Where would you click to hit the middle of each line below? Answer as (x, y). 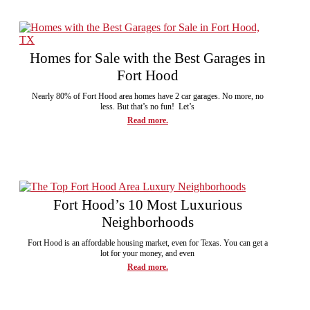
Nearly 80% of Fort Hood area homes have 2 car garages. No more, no (147, 96)
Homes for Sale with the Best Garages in (147, 58)
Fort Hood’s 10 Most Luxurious (147, 204)
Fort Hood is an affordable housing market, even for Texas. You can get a (147, 243)
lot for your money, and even (148, 253)
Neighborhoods (147, 222)
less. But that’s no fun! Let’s (148, 106)
